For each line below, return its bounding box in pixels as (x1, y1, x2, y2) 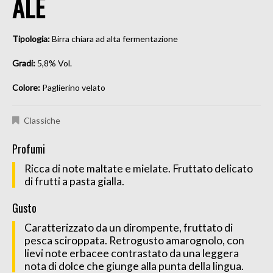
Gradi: (12, 58, 37, 69)
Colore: (12, 82, 42, 93)
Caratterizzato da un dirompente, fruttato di (24, 221, 233, 235)
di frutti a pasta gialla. (24, 175, 124, 188)
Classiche (24, 115, 60, 126)
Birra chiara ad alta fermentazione (52, 34, 178, 44)
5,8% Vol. (37, 58, 72, 69)
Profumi (12, 141, 45, 157)
